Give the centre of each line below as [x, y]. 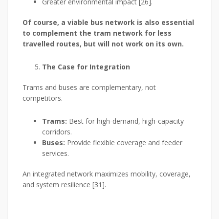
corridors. [57, 132]
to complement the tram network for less [97, 33]
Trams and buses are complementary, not [89, 88]
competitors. [43, 98]
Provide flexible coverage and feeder [124, 143]
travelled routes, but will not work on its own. [103, 44]
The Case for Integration [86, 67]
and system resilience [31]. [64, 185]
